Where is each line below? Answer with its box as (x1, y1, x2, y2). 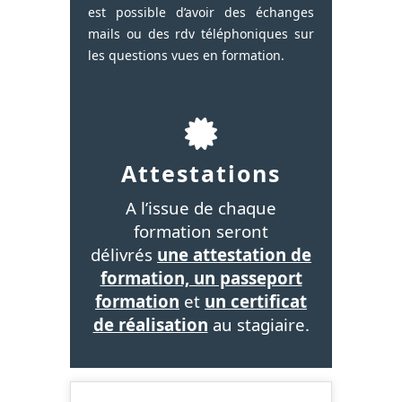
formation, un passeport (100, 266, 302, 289)
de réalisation (92, 312, 208, 336)
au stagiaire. (207, 312, 310, 336)
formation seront (134, 219, 268, 242)
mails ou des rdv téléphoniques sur (88, 24, 314, 42)
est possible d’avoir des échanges (88, 3, 314, 21)
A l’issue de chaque (126, 196, 276, 219)
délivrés (91, 242, 157, 266)
